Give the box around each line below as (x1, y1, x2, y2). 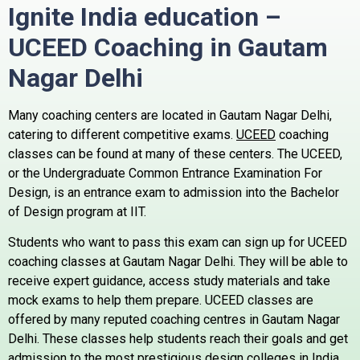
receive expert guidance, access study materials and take (8, 273, 330, 289)
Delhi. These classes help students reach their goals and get (8, 331, 348, 347)
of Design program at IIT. (8, 204, 146, 220)
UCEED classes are (205, 292, 313, 309)
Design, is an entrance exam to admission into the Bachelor (8, 185, 339, 201)
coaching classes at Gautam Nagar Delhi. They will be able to (8, 254, 348, 270)
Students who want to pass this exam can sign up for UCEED (8, 235, 347, 251)
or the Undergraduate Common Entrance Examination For (8, 166, 322, 182)
